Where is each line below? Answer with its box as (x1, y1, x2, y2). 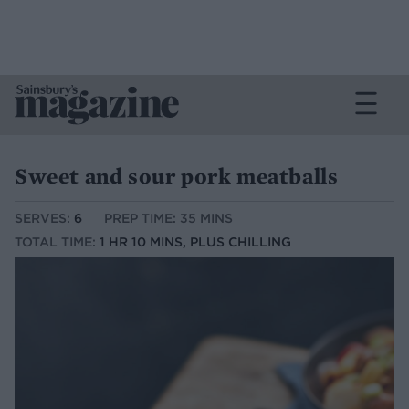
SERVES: (15, 210, 74, 227)
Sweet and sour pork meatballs (15, 162, 339, 190)
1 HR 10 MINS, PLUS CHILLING (100, 234, 291, 251)
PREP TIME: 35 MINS (104, 210, 233, 227)
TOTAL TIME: (15, 234, 100, 251)
